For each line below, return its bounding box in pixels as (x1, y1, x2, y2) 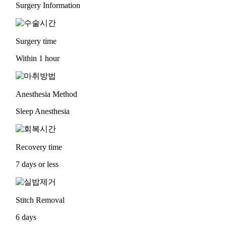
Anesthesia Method (16, 89, 78, 98)
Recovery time (16, 142, 63, 151)
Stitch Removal (16, 195, 65, 204)
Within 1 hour (16, 53, 60, 63)
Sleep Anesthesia (16, 106, 70, 116)
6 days (16, 212, 37, 221)
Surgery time (16, 36, 57, 45)
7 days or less (16, 159, 59, 168)
